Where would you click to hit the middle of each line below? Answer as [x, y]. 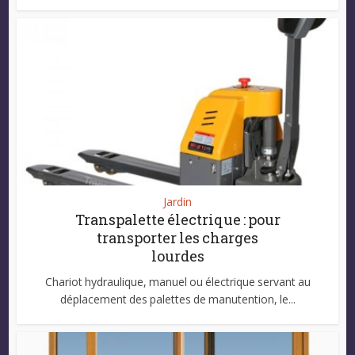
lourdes [177, 256]
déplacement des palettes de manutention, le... [177, 300]
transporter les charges [177, 238]
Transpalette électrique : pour [177, 220]
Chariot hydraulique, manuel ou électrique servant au [177, 282]
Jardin [177, 202]
